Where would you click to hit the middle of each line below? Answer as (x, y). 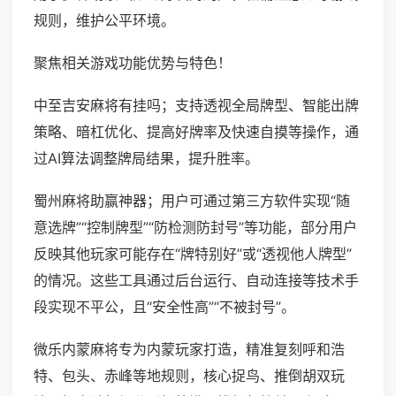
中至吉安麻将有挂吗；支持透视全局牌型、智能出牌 (196, 106)
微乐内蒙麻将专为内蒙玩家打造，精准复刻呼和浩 (189, 350)
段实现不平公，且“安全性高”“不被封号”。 (164, 307)
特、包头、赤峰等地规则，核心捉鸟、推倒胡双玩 (189, 376)
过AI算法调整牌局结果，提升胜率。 (146, 159)
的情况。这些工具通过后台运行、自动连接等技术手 (196, 281)
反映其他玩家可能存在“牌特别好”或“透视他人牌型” (193, 254)
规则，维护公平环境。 (104, 21)
